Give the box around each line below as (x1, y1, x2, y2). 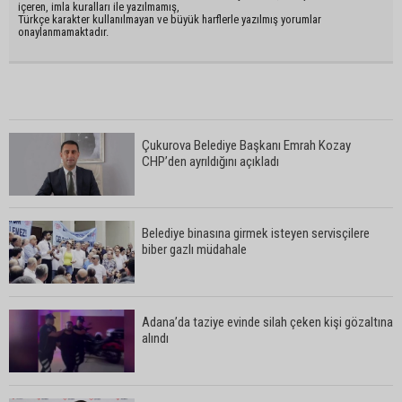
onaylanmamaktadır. (18, 24, 109, 39)
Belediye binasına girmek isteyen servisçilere (142, 224, 370, 241)
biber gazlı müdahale (142, 240, 247, 258)
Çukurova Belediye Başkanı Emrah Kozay (142, 136, 351, 153)
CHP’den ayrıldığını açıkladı (142, 153, 279, 170)
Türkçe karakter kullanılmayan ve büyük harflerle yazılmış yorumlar (18, 12, 321, 26)
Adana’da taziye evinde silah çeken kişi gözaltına (142, 313, 393, 330)
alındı (142, 329, 169, 346)
